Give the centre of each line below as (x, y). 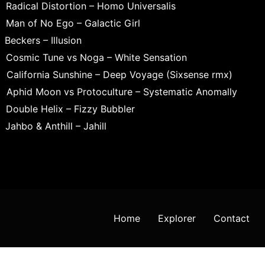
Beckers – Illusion (43, 40)
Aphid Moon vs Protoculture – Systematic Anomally (122, 91)
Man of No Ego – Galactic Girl (73, 23)
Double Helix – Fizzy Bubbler (70, 109)
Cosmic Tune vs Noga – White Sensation (97, 57)
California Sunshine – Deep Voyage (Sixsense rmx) (119, 74)
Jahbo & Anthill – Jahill (56, 126)
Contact (232, 218)
